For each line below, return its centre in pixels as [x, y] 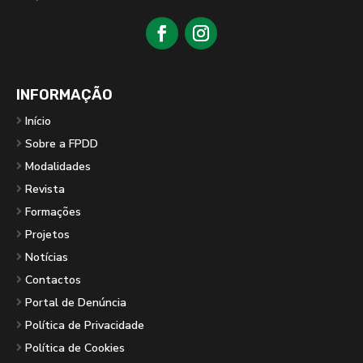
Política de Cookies [75, 348]
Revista [45, 189]
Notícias [47, 257]
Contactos [53, 280]
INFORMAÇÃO [64, 94]
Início [38, 121]
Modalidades [58, 166]
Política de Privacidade [85, 325]
